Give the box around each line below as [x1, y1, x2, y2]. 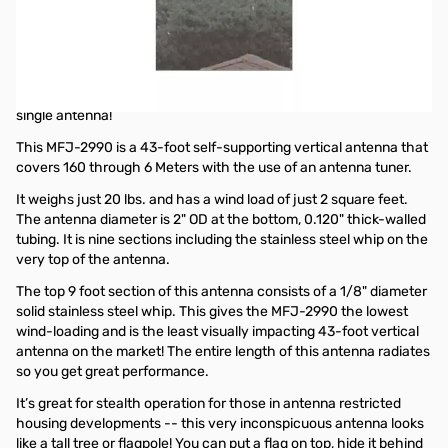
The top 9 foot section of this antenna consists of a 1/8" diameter [16, 283, 427, 300]
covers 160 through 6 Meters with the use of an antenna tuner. [16, 159, 412, 176]
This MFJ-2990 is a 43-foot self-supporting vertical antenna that [16, 139, 428, 156]
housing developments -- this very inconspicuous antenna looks [16, 415, 424, 432]
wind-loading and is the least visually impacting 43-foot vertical [16, 323, 419, 340]
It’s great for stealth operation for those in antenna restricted [16, 395, 401, 412]
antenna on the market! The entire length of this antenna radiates [16, 343, 430, 360]
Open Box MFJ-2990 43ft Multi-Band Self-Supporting [16, 3, 384, 20]
